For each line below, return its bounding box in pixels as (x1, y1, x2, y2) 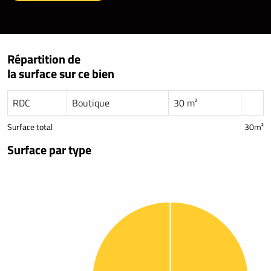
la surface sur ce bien (7, 64, 114, 83)
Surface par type (7, 140, 91, 159)
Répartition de (7, 49, 80, 68)
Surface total (7, 120, 53, 133)
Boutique (72, 95, 109, 110)
